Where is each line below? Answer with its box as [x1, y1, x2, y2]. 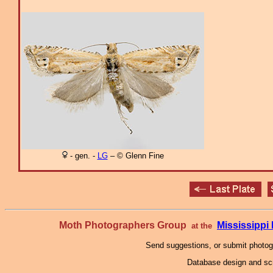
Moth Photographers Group [59, 220, 191, 230]
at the [191, 221, 212, 230]
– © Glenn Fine [107, 151, 164, 161]
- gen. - [67, 151, 97, 161]
